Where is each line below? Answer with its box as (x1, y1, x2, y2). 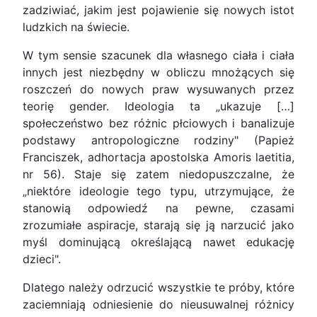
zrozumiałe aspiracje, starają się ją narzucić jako (23, 218, 294, 233)
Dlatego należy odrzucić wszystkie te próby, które (23, 280, 294, 295)
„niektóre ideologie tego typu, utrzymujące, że (23, 184, 294, 199)
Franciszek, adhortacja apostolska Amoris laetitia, (23, 150, 294, 165)
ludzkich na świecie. (23, 20, 129, 35)
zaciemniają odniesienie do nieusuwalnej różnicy (23, 297, 294, 312)
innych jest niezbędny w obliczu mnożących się (23, 65, 294, 80)
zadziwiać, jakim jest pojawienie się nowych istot (23, 3, 294, 18)
